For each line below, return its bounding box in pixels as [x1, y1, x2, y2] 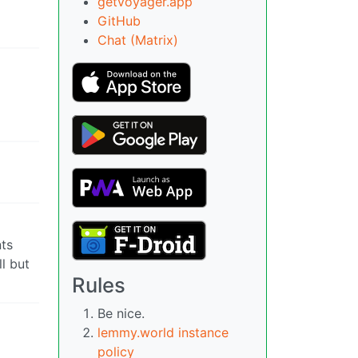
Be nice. [97, 304, 145, 321]
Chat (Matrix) [97, 31, 178, 48]
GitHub [97, 12, 141, 29]
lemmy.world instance [97, 324, 229, 340]
